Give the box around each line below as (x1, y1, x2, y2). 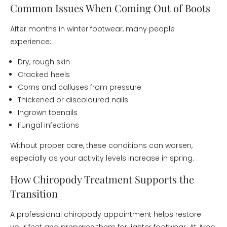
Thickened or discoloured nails (18, 95, 128, 105)
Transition (10, 186, 58, 200)
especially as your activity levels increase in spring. (10, 153, 194, 163)
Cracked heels (18, 69, 70, 80)
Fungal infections (18, 120, 79, 130)
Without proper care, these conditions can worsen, (10, 140, 193, 150)
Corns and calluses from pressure (18, 82, 141, 92)
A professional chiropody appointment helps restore (10, 209, 201, 219)
